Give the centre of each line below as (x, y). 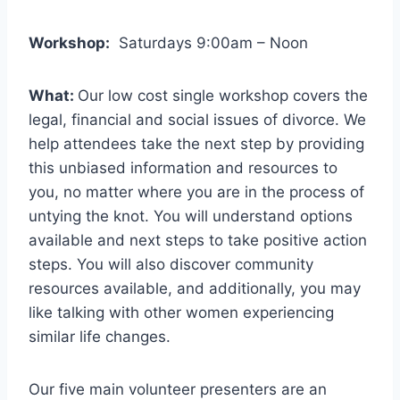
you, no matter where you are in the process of (196, 192)
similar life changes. (100, 336)
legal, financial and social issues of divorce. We (197, 119)
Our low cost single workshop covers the (223, 95)
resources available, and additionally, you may (195, 288)
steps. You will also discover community (171, 264)
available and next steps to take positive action (198, 240)
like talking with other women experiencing (181, 312)
